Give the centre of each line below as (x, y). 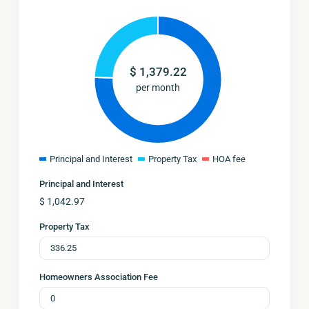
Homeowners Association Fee (99, 277)
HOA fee (229, 159)
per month (158, 87)
